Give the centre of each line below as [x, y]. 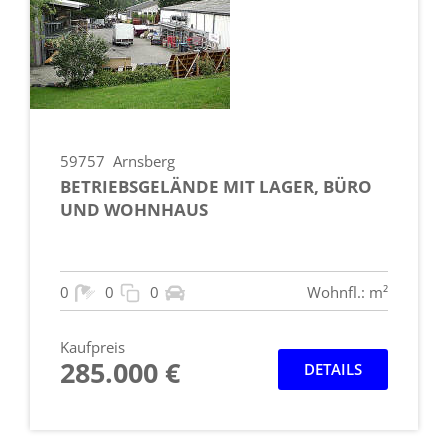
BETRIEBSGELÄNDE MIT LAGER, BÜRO [216, 186]
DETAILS [333, 368]
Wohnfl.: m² [347, 291]
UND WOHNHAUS [134, 209]
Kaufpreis [92, 346]
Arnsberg [144, 160]
